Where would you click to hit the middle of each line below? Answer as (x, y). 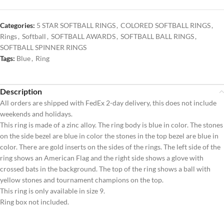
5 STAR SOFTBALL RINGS (76, 25)
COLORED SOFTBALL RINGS (165, 25)
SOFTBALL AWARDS (83, 36)
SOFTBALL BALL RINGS (157, 36)
